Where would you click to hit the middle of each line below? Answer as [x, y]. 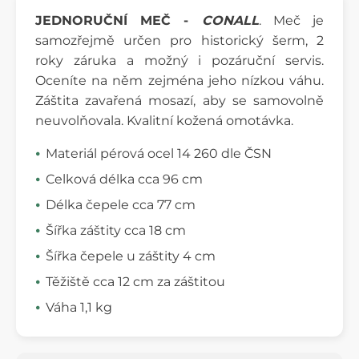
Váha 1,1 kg [79, 308]
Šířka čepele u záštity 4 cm [131, 256]
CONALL [230, 21]
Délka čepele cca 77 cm [121, 205]
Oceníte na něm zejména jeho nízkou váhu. [179, 81]
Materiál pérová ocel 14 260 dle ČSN [159, 154]
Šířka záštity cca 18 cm [116, 231]
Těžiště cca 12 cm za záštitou [135, 282]
